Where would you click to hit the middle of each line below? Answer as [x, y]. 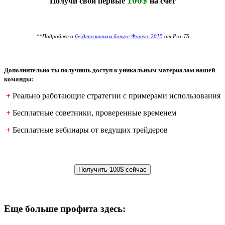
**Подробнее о [55, 36]
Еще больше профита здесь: [65, 209]
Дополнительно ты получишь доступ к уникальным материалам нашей [109, 70]
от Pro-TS [176, 36]
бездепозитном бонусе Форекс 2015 [119, 36]
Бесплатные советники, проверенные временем [94, 113]
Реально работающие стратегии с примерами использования [117, 95]
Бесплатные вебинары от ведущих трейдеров [90, 130]
